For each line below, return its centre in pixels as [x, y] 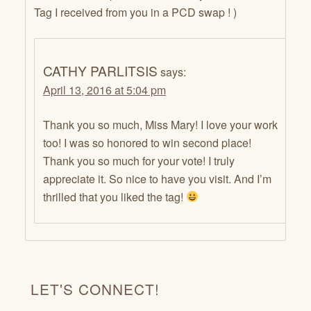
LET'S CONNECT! [95, 288]
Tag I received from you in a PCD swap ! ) [135, 12]
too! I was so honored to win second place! [147, 142]
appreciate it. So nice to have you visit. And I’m [157, 178]
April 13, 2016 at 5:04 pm [104, 90]
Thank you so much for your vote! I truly [139, 160]
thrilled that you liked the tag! [115, 196]
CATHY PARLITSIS [100, 70]
